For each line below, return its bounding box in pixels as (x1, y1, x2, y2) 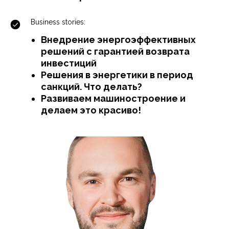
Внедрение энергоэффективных (41, 34, 196, 45)
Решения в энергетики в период (41, 70, 193, 80)
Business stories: (31, 18, 85, 26)
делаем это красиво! (41, 105, 141, 116)
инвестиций (41, 58, 97, 68)
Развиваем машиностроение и (41, 93, 186, 104)
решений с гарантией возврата (41, 46, 190, 57)
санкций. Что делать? (41, 81, 142, 92)
